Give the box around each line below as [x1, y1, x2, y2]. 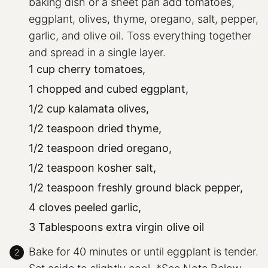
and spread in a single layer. [29, 45, 166, 59]
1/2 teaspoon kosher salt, [29, 161, 156, 174]
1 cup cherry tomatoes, [29, 62, 145, 75]
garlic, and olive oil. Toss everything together [29, 29, 251, 42]
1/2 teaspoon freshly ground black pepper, [29, 181, 243, 194]
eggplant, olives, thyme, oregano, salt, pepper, [29, 12, 258, 25]
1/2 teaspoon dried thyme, [29, 121, 162, 135]
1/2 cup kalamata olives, [29, 102, 149, 115]
